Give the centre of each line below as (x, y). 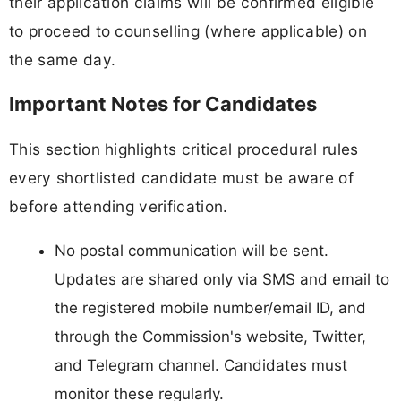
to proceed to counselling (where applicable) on (188, 31)
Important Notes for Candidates (163, 104)
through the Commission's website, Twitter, (210, 336)
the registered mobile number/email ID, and (210, 307)
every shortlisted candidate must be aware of (182, 177)
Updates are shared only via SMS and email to (222, 279)
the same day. (63, 60)
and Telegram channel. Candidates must (201, 365)
